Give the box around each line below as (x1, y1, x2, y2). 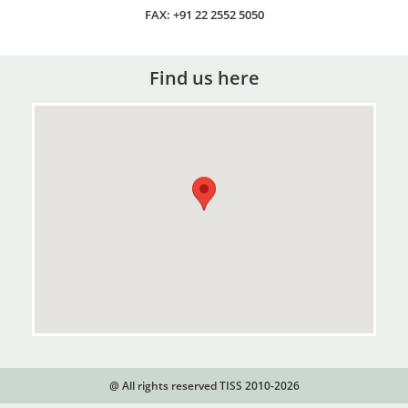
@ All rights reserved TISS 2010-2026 (108, 378, 300, 394)
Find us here (148, 66, 260, 91)
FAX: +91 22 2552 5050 (144, 6, 264, 24)
